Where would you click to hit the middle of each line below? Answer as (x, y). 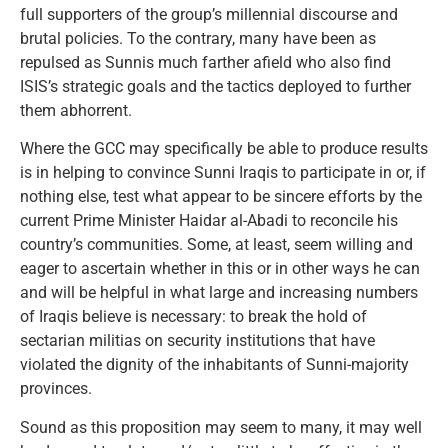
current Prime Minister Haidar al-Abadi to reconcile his (209, 221)
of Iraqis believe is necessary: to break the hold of (193, 317)
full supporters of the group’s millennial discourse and (209, 14)
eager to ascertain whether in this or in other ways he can (220, 269)
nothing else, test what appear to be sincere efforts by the (221, 197)
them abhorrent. (76, 110)
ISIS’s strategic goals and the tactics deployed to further (215, 86)
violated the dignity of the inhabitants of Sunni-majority (214, 365)
